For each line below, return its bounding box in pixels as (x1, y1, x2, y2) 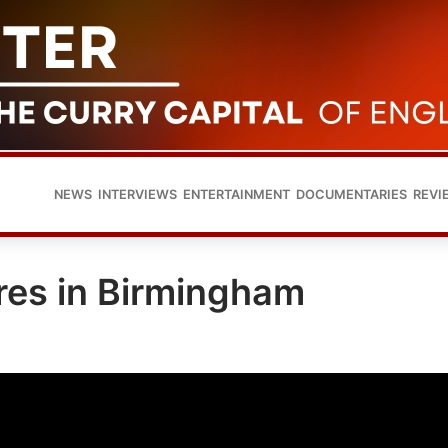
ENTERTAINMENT (183, 186, 290, 202)
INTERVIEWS (98, 186, 177, 202)
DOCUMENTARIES (296, 186, 407, 202)
